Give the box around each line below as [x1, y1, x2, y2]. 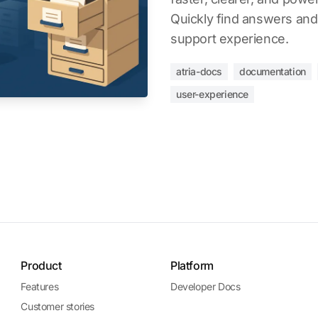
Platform [170, 258, 214, 273]
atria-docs [176, 65, 222, 77]
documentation [239, 65, 306, 77]
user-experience [176, 88, 248, 100]
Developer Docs [170, 280, 241, 292]
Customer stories [21, 300, 94, 312]
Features [21, 280, 59, 292]
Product [21, 258, 62, 273]
